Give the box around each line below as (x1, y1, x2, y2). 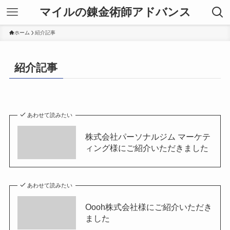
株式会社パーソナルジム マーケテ (85, 132, 210, 142)
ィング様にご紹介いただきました (85, 143, 208, 153)
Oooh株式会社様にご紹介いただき (85, 202, 212, 212)
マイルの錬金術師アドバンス (39, 6, 191, 18)
